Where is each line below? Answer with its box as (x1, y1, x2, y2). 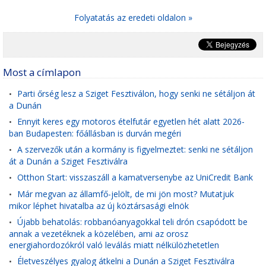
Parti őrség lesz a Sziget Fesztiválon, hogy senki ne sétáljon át (17, 88, 255, 99)
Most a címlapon (3, 65, 81, 79)
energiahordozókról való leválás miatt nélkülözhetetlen (9, 239, 219, 250)
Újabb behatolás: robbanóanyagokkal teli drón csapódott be (17, 216, 248, 227)
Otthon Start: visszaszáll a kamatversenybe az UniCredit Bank (17, 172, 253, 183)
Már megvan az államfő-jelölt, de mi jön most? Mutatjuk (17, 188, 234, 199)
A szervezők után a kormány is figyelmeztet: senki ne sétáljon (17, 144, 253, 155)
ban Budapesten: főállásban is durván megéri (9, 128, 181, 138)
